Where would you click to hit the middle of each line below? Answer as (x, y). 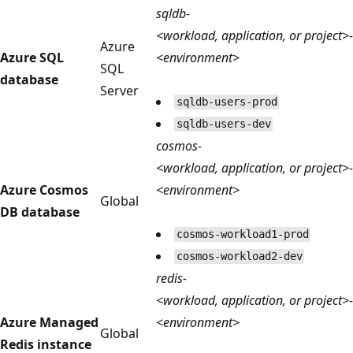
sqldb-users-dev (223, 124)
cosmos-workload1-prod (242, 234)
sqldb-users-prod (227, 102)
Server (119, 90)
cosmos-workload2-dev (239, 256)
